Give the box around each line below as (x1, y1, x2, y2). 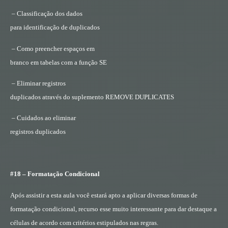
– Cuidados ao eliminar (12, 114, 76, 122)
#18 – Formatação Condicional (10, 170, 100, 178)
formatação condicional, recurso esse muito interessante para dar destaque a (10, 205, 217, 213)
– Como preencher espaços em (12, 44, 95, 52)
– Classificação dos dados (12, 10, 82, 18)
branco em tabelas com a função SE (10, 58, 107, 66)
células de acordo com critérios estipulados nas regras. (10, 218, 158, 226)
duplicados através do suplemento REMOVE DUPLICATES (10, 93, 174, 101)
